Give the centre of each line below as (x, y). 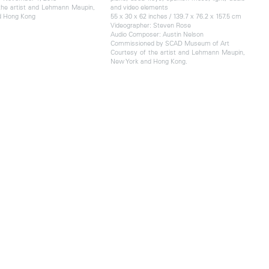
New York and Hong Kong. (149, 61)
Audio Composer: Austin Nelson (157, 34)
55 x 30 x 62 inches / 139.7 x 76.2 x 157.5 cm (176, 16)
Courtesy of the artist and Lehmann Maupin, (177, 52)
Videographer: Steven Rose (150, 25)
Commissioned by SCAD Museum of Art (170, 43)
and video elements (139, 7)
